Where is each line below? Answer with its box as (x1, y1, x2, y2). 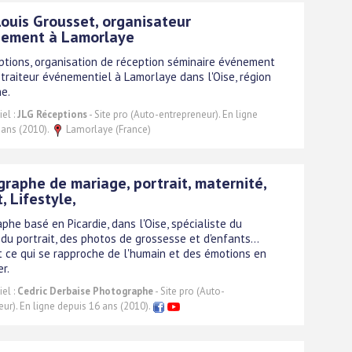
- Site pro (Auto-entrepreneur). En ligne (87, 107, 258, 121)
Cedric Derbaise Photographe (17, 284, 153, 298)
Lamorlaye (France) (64, 122, 151, 136)
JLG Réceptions (17, 107, 87, 121)
